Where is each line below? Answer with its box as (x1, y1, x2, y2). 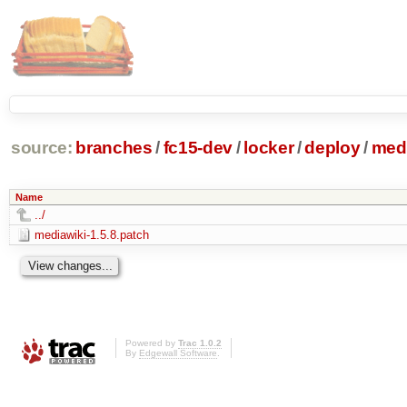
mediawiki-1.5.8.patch (34, 227, 149, 242)
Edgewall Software (139, 348, 217, 359)
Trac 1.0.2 (178, 338, 222, 349)
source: (10, 138, 73, 158)
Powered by (125, 338, 178, 349)
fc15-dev (163, 138, 233, 158)
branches (75, 138, 153, 158)
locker (243, 138, 294, 158)
